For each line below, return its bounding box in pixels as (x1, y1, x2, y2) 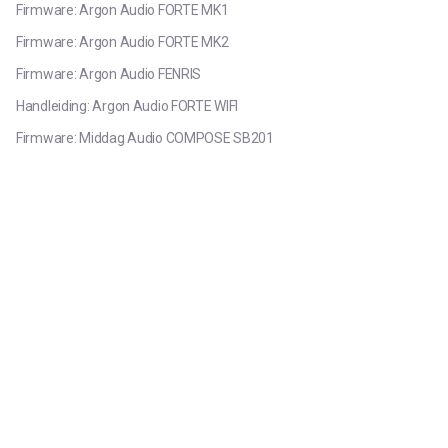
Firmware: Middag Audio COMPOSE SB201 (16, 130, 274, 146)
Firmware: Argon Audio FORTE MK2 (16, 34, 229, 50)
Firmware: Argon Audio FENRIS (16, 66, 202, 82)
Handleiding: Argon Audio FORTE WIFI (16, 98, 239, 114)
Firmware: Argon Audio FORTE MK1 (16, 2, 229, 18)
